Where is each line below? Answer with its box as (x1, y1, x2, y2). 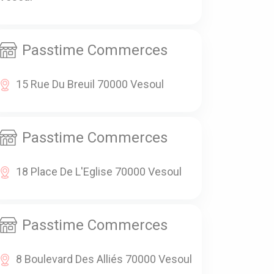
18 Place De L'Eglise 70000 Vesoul (16, 165, 182, 179)
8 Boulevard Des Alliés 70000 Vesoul (16, 253, 192, 266)
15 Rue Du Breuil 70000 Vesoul (16, 78, 164, 91)
